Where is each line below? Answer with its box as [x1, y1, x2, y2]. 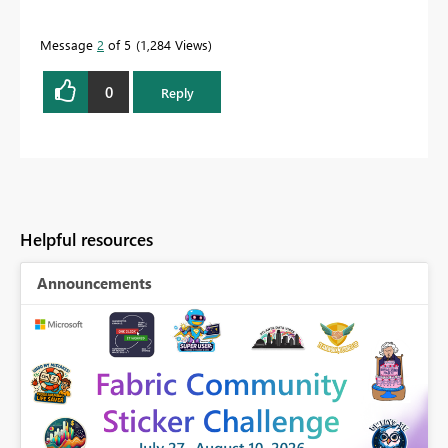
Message [40, 36, 97, 54]
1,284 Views [140, 36, 208, 54]
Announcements [37, 273, 152, 294]
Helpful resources [20, 228, 153, 252]
